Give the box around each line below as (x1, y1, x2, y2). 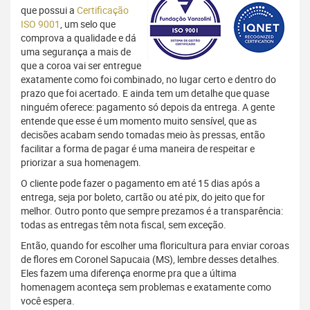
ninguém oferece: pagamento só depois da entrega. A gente (21, 100, 275, 114)
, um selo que (60, 17, 116, 31)
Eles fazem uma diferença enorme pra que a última (21, 266, 237, 280)
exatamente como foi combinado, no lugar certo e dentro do (21, 73, 276, 86)
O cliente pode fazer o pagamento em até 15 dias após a (21, 176, 260, 190)
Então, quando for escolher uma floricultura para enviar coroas (21, 239, 289, 253)
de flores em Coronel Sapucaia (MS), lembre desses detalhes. (21, 253, 280, 266)
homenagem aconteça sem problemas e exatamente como (21, 280, 271, 294)
